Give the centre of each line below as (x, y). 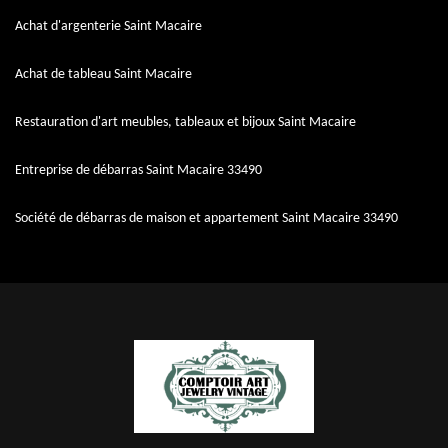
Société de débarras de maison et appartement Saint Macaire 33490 (206, 218)
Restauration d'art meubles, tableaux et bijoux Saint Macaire (185, 122)
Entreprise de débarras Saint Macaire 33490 (138, 170)
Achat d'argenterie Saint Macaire (108, 26)
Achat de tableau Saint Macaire (103, 74)
